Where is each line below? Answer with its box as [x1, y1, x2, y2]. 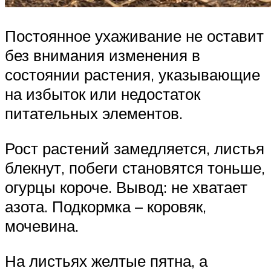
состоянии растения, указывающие [5, 65, 260, 85]
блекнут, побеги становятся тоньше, [5, 158, 265, 178]
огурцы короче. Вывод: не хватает [5, 177, 247, 197]
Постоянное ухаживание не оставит [5, 26, 264, 46]
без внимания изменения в [5, 45, 200, 65]
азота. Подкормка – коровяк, [5, 197, 206, 217]
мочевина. [5, 216, 79, 236]
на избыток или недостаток [5, 84, 200, 104]
